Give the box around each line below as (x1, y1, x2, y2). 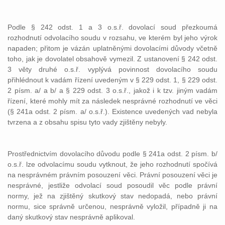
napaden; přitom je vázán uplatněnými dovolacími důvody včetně (8, 44, 217, 52)
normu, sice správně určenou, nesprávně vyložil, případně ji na (8, 202, 217, 210)
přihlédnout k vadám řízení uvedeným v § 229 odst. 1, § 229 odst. (8, 76, 217, 84)
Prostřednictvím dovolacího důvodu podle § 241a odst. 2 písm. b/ (8, 150, 217, 158)
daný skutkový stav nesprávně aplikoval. (8, 213, 135, 221)
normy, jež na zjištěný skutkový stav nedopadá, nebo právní (8, 192, 217, 200)
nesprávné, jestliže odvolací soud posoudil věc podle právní (8, 181, 217, 189)
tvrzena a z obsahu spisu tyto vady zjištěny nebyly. (8, 118, 167, 126)
